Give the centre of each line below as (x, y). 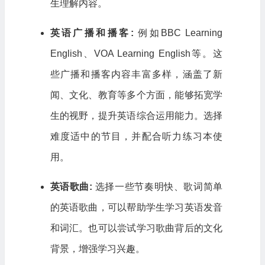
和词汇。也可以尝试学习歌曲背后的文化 (136, 228)
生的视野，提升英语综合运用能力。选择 (136, 115)
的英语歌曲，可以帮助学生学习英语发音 (136, 207)
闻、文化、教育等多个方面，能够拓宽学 (136, 95)
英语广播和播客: (92, 33)
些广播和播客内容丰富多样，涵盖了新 (136, 74)
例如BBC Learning (178, 33)
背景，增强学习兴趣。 (97, 248)
